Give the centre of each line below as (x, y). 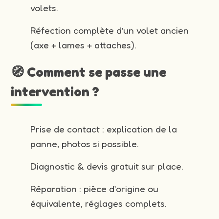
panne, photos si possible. (85, 143)
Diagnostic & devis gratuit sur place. (107, 166)
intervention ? (55, 91)
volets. (44, 8)
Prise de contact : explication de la (104, 129)
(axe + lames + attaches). (84, 45)
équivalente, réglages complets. (99, 203)
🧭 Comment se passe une (89, 72)
